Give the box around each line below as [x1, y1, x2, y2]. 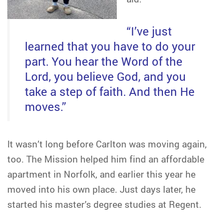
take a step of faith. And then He [25, 83, 195, 99]
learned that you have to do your [25, 38, 195, 54]
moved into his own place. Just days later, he [7, 183, 196, 195]
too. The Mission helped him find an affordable [7, 153, 204, 165]
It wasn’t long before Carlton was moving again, [7, 138, 207, 150]
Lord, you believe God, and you [25, 68, 186, 84]
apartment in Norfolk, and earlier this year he [7, 168, 196, 180]
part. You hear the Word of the [25, 53, 182, 69]
